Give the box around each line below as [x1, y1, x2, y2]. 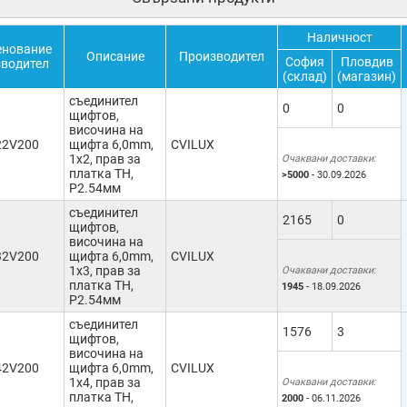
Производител [179, 49, 264, 64]
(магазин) [337, 69, 396, 84]
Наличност [306, 30, 372, 45]
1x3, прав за [69, 263, 141, 278]
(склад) [283, 69, 327, 84]
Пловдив [340, 55, 393, 69]
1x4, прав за [69, 375, 141, 390]
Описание [85, 49, 144, 64]
